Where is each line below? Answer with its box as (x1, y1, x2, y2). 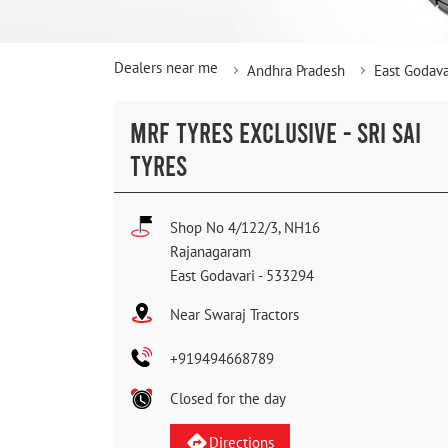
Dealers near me (114, 58, 218, 78)
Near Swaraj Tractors (170, 305, 299, 325)
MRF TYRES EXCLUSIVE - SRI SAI (130, 115, 421, 150)
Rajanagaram (170, 242, 251, 262)
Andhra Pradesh (247, 61, 345, 81)
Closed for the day (170, 389, 286, 409)
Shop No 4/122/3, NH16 (170, 218, 320, 238)
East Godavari (170, 266, 255, 286)
